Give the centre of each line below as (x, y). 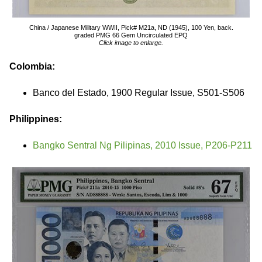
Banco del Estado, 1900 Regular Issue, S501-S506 (139, 93)
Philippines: (36, 119)
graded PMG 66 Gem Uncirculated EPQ (131, 35)
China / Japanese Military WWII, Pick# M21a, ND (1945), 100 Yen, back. (131, 27)
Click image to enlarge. (131, 43)
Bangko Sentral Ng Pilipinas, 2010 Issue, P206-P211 (142, 145)
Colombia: (32, 66)
